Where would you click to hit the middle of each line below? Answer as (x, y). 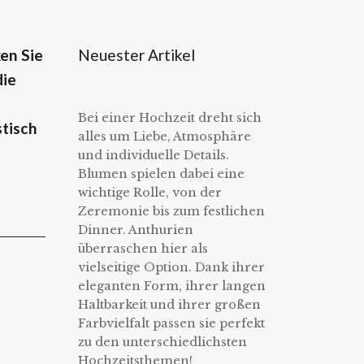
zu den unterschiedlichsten (162, 342)
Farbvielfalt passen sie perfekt (171, 324)
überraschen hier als (143, 249)
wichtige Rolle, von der (150, 193)
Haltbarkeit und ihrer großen (169, 305)
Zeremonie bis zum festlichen (171, 212)
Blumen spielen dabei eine (161, 174)
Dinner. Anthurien (136, 230)
